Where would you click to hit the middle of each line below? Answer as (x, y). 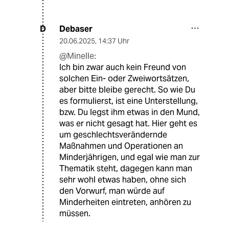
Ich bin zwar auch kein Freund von (123, 67)
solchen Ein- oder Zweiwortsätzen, (124, 78)
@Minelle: (78, 56)
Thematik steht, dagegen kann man (126, 168)
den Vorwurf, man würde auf (112, 191)
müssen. (75, 213)
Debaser (76, 29)
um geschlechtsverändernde (113, 134)
